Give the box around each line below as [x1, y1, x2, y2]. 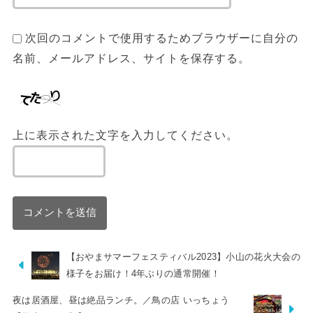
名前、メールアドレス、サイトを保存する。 [12, 51, 250, 64]
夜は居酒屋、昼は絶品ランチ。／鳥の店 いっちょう [12, 295, 230, 306]
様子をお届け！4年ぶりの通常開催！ [66, 268, 220, 279]
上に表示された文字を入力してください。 [12, 129, 238, 142]
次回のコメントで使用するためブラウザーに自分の [24, 31, 298, 44]
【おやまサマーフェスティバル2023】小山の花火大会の [66, 251, 300, 262]
